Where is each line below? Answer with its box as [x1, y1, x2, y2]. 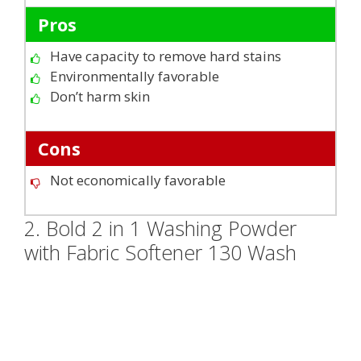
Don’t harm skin [50, 86, 150, 106]
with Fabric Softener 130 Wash [24, 238, 297, 266]
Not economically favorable [50, 170, 226, 189]
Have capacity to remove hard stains [50, 46, 281, 65]
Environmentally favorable [50, 66, 219, 85]
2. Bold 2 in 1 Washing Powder [24, 214, 297, 242]
